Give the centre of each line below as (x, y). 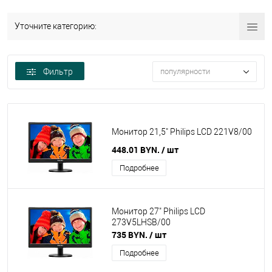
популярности (185, 72)
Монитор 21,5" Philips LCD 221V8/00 (182, 132)
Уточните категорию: (56, 26)
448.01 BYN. (137, 150)
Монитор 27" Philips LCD (158, 212)
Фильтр (58, 72)
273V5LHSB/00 (141, 223)
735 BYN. (131, 235)
